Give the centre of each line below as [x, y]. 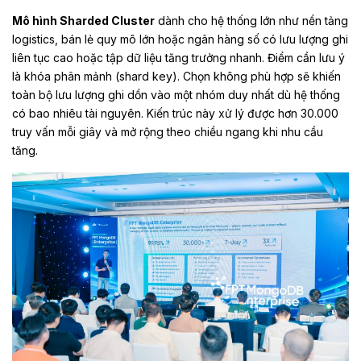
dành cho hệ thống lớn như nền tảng [251, 21]
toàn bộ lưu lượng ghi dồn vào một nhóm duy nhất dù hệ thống [176, 95]
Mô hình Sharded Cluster [83, 21]
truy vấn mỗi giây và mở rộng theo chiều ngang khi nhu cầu [168, 132]
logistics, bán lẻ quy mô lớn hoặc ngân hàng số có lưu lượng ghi [180, 39]
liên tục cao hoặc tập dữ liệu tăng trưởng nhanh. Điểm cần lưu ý [178, 58]
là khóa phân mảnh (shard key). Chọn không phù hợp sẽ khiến [176, 77]
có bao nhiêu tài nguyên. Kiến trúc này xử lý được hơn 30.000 [175, 114]
